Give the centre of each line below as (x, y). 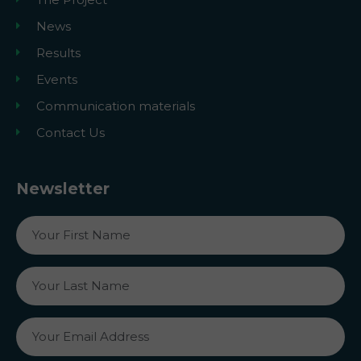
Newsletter (63, 188)
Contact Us (71, 132)
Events (57, 79)
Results (58, 52)
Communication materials (116, 106)
